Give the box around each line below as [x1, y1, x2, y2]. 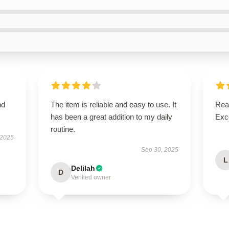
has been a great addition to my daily [50, 112, 172, 121]
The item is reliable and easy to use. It [50, 100, 176, 109]
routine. [50, 125, 75, 133]
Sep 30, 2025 [141, 146, 179, 153]
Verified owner [71, 174, 111, 181]
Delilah [71, 164, 95, 172]
